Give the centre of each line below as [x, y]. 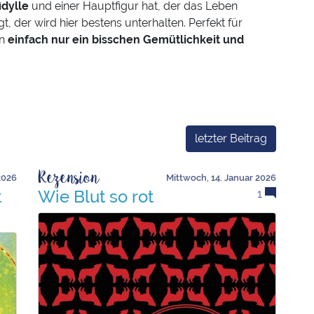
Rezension [69, 179]
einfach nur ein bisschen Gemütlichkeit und [126, 40]
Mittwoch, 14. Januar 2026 [221, 178]
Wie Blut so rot [96, 197]
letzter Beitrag [231, 139]
